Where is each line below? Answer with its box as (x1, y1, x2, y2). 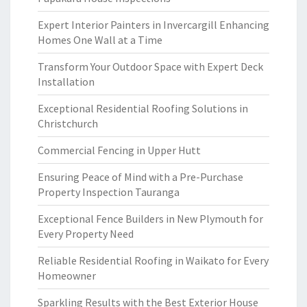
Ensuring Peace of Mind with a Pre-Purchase (38, 170, 243, 184)
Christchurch (38, 116, 98, 130)
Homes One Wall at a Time (38, 33, 162, 47)
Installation (38, 75, 95, 88)
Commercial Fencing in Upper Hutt (38, 143, 201, 157)
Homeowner (38, 269, 96, 282)
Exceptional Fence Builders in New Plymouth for (38, 212, 263, 225)
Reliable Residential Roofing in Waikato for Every (38, 254, 269, 267)
